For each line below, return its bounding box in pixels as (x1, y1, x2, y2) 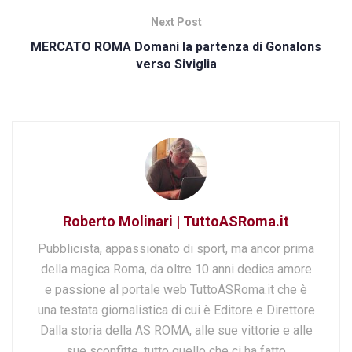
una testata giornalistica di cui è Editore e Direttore (37, 302, 315, 318)
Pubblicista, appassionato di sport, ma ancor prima (38, 241, 314, 257)
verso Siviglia (135, 57, 217, 72)
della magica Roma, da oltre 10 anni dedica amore (40, 262, 312, 277)
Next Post (150, 16, 202, 29)
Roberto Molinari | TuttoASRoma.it (63, 213, 289, 230)
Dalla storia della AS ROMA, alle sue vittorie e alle (39, 323, 313, 339)
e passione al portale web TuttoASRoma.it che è (45, 282, 307, 298)
